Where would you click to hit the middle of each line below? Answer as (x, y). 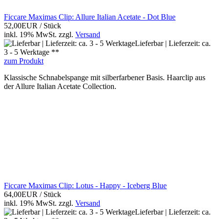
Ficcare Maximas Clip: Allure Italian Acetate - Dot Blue (90, 17)
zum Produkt (24, 61)
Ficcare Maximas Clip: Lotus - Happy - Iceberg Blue (85, 186)
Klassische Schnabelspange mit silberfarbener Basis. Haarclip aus (105, 78)
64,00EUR (22, 195)
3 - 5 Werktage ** (32, 52)
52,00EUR (22, 26)
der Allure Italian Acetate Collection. (60, 87)
